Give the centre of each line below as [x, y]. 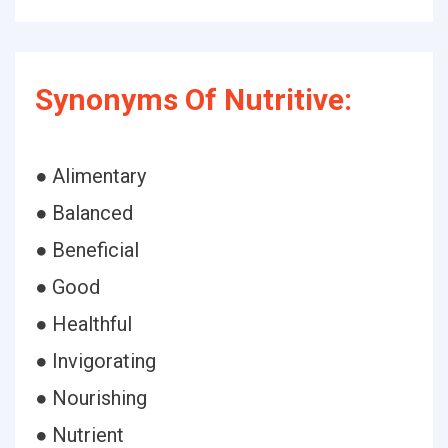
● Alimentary [90, 176]
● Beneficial [87, 250]
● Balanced [84, 213]
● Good [67, 287]
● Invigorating [95, 361]
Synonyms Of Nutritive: [193, 99]
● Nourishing [91, 398]
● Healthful [83, 324]
